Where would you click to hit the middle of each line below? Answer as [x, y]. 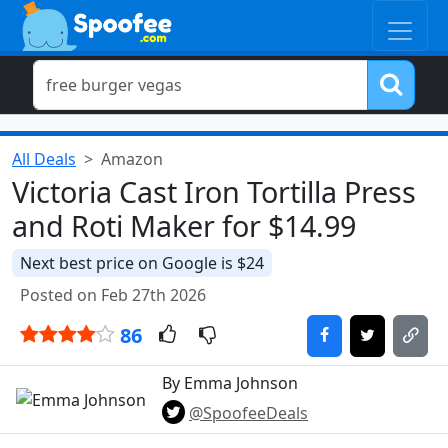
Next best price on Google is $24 [142, 263]
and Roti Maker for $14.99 [184, 225]
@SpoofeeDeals [248, 413]
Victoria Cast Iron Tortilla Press [214, 191]
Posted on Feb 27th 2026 [113, 295]
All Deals [44, 159]
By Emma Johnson [230, 383]
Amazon [132, 159]
